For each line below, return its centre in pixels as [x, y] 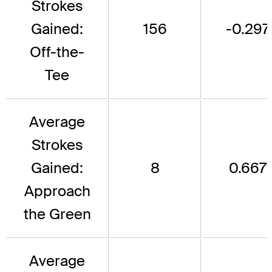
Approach [57, 191]
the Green [57, 214]
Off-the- [57, 52]
